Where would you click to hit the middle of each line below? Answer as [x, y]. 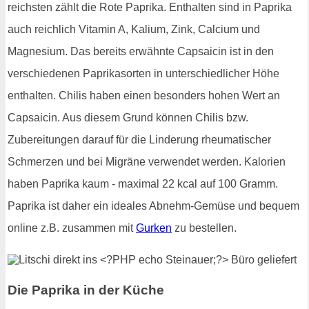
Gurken [154, 228]
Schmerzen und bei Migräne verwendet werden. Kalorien [147, 161]
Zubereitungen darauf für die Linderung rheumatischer [139, 139]
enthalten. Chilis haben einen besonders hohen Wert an [144, 95]
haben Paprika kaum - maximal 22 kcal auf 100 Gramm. [143, 183]
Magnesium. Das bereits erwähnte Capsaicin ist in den [141, 51]
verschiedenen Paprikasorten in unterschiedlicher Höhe [143, 73]
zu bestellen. [204, 228]
